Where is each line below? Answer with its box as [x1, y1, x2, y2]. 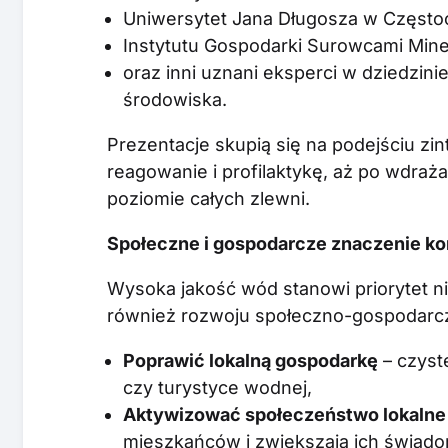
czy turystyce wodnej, [123, 376, 313, 398]
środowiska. [123, 88, 228, 110]
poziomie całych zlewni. [107, 187, 311, 209]
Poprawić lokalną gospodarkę [123, 349, 379, 371]
